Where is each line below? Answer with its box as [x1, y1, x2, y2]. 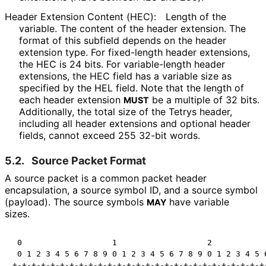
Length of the [166, 11, 226, 23]
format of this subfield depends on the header [19, 34, 226, 47]
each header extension [19, 94, 123, 106]
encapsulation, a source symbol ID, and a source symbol [5, 184, 258, 197]
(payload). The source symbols [5, 196, 147, 208]
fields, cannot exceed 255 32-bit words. [19, 129, 199, 142]
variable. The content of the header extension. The [19, 23, 246, 35]
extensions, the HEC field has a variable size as [19, 70, 232, 83]
